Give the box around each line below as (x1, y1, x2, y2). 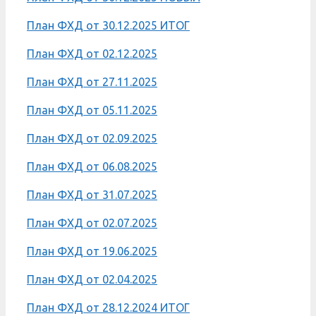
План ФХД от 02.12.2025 (27, 47, 157, 60)
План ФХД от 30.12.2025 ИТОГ (27, 18, 190, 32)
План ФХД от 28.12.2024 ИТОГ (27, 300, 190, 314)
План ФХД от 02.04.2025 (27, 272, 157, 286)
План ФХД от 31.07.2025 (27, 188, 157, 201)
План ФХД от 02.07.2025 (27, 216, 157, 229)
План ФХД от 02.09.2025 (27, 131, 157, 145)
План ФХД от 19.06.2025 (27, 244, 157, 257)
